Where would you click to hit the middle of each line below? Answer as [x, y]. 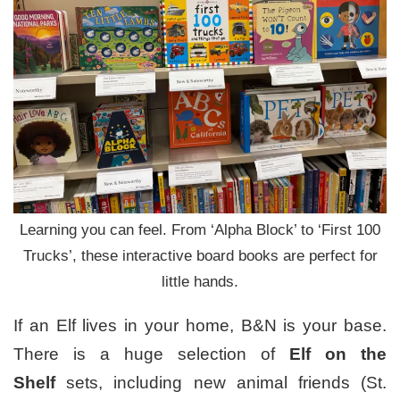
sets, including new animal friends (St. [221, 383]
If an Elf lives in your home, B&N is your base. [200, 326]
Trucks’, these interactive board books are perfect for [200, 256]
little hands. [200, 282]
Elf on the [338, 354]
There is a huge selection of [151, 354]
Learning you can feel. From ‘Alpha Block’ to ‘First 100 [200, 230]
